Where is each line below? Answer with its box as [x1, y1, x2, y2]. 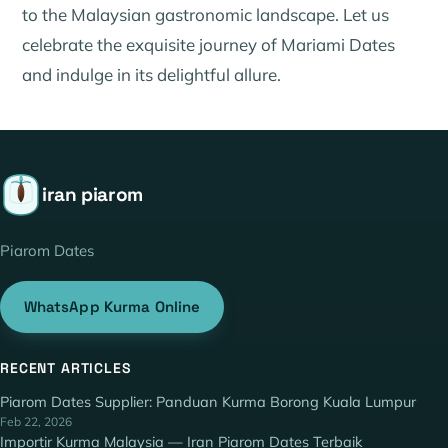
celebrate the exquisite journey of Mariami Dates [22, 34, 396, 56]
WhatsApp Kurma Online [23, 297, 201, 317]
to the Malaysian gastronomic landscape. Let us [22, 4, 390, 26]
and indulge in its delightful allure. [22, 64, 282, 86]
